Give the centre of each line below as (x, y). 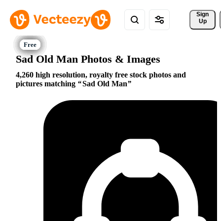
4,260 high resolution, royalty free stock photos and (101, 75)
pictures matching (47, 84)
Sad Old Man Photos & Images (88, 59)
